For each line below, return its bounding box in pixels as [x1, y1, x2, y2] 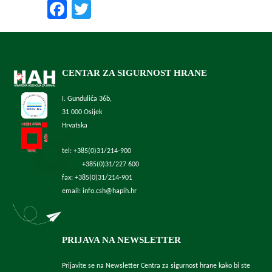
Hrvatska [61, 121, 87, 129]
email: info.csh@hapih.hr [61, 187, 137, 195]
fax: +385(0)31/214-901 [61, 174, 132, 182]
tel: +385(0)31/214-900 [61, 147, 131, 155]
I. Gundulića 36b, [61, 95, 112, 103]
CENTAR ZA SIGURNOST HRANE [61, 67, 207, 78]
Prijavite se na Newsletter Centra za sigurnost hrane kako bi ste [61, 262, 250, 270]
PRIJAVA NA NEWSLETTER [61, 234, 181, 245]
